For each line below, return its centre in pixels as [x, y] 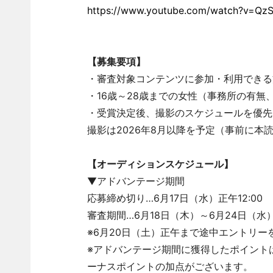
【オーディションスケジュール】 [160, 164]
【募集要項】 [116, 62]
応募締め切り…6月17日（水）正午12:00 [175, 198]
